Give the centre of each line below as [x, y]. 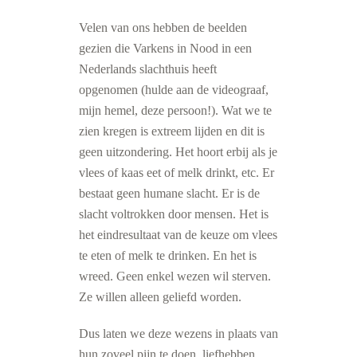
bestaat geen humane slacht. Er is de [169, 193]
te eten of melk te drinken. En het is [168, 255]
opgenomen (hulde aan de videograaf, [174, 90]
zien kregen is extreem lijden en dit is [172, 131]
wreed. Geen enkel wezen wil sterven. [175, 276]
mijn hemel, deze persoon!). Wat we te [175, 110]
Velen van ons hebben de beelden [163, 27]
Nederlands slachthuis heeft [148, 69]
